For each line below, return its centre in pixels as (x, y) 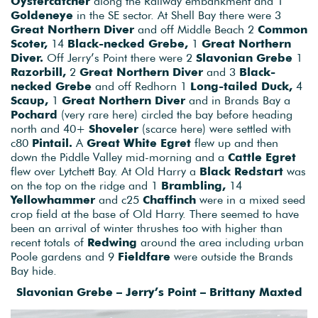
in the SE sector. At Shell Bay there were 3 (177, 15)
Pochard (36, 114)
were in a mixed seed (251, 199)
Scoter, (29, 43)
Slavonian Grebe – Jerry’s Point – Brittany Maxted (159, 291)
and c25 (119, 199)
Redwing (114, 242)
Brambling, (193, 185)
